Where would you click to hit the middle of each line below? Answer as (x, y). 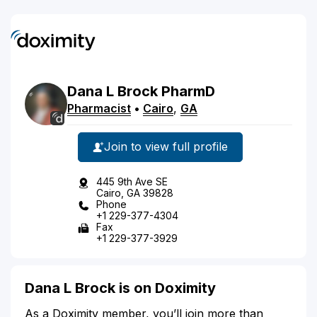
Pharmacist (99, 108)
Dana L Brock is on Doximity (120, 288)
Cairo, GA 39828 (135, 192)
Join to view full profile (166, 146)
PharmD (188, 91)
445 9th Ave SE (132, 181)
